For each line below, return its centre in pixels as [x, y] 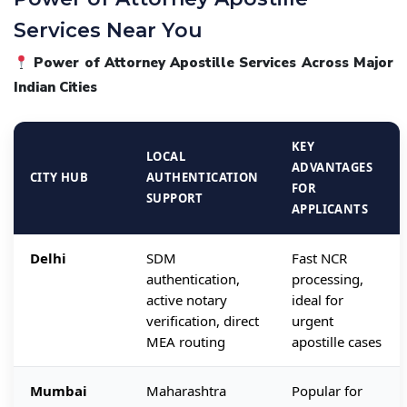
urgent [313, 321]
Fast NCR [319, 258]
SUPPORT [175, 199]
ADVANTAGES [332, 168]
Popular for [327, 391]
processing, [328, 279]
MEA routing [186, 342]
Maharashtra [186, 391]
